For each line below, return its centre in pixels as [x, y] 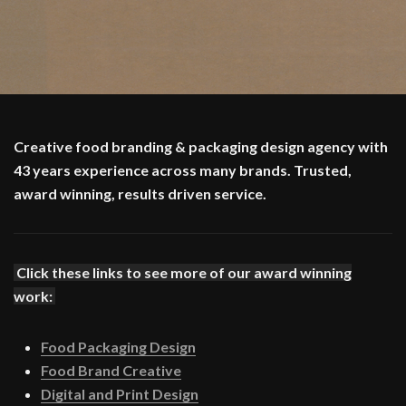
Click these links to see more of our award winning [184, 273]
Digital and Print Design [120, 394]
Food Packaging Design [118, 347]
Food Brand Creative [111, 371]
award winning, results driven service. [140, 194]
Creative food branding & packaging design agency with [201, 147]
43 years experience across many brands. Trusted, [183, 170]
